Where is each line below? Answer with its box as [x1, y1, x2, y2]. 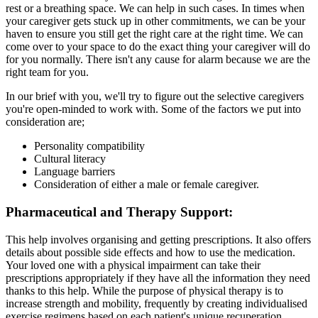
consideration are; [6, 116, 84, 128]
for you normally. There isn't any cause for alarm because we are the [6, 53, 310, 66]
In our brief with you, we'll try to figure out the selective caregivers [6, 90, 304, 103]
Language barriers [34, 165, 115, 178]
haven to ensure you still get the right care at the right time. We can [6, 28, 303, 40]
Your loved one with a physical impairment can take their [6, 258, 261, 271]
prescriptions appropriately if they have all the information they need [6, 271, 310, 284]
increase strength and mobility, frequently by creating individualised [6, 297, 307, 309]
